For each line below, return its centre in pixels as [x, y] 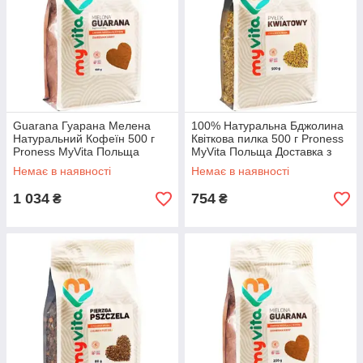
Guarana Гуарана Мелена [82, 126]
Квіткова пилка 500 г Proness [267, 139]
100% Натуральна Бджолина [267, 126]
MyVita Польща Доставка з [261, 152]
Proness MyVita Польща [76, 152]
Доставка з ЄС [51, 164]
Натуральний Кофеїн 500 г [84, 139]
